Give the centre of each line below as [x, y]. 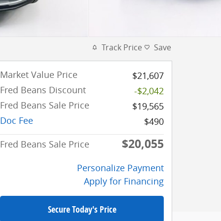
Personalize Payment [120, 168]
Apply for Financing [124, 181]
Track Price [122, 48]
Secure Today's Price [82, 209]
